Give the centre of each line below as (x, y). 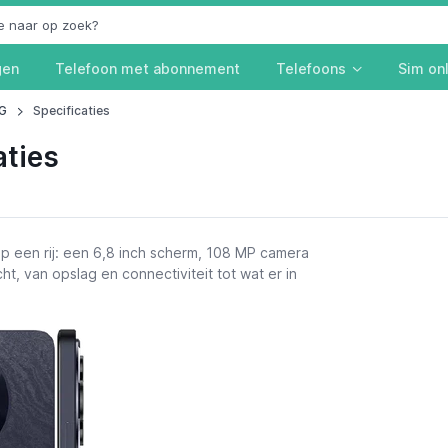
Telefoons (310, 68)
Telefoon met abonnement (147, 68)
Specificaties (71, 110)
